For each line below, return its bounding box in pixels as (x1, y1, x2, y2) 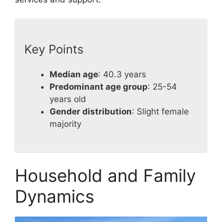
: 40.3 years (98, 69, 146, 80)
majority (50, 119, 81, 129)
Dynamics (15, 186, 94, 207)
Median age (50, 69, 98, 80)
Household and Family (15, 165, 196, 186)
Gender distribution (50, 107, 132, 117)
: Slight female (132, 107, 189, 117)
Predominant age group (50, 82, 148, 92)
